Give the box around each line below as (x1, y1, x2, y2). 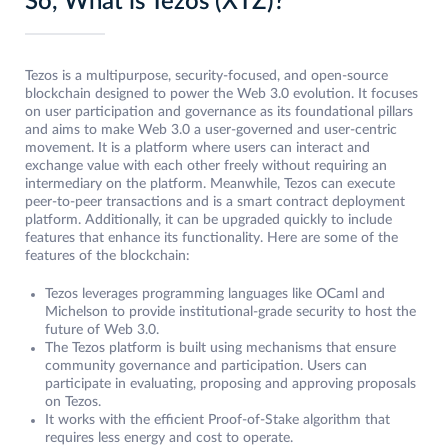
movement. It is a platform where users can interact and (25, 141, 370, 156)
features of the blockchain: (25, 249, 190, 264)
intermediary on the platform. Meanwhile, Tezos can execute (25, 177, 395, 192)
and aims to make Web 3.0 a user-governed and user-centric (25, 123, 397, 138)
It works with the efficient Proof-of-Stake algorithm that (45, 413, 390, 428)
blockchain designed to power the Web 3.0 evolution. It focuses (25, 87, 418, 102)
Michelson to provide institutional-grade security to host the (45, 305, 416, 320)
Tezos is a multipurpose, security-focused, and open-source (25, 69, 388, 84)
